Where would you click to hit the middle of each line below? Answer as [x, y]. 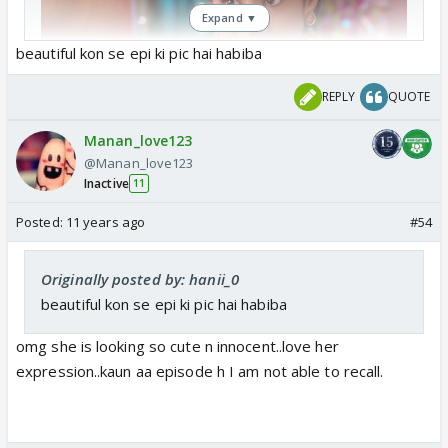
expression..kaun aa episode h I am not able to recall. [200, 370]
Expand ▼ [229, 17]
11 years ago [105, 221]
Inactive [106, 183]
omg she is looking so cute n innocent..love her [177, 345]
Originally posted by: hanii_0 [140, 278]
